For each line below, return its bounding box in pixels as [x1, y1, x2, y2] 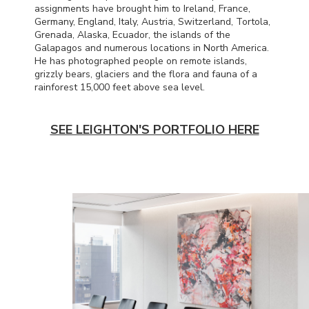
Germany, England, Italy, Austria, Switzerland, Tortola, [34, 14, 270, 28]
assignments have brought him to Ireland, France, [34, 1, 250, 15]
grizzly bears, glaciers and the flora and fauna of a [34, 67, 257, 81]
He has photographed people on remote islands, [34, 54, 247, 68]
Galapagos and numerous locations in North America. [34, 41, 269, 54]
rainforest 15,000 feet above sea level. [34, 80, 205, 94]
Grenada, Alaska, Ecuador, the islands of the [34, 28, 230, 41]
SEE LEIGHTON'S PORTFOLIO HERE [50, 121, 259, 138]
